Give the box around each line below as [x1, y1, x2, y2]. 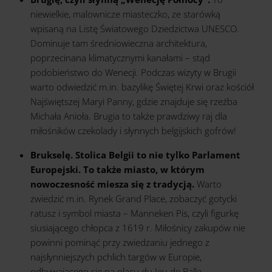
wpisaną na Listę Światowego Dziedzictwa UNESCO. [30, 22, 239, 35]
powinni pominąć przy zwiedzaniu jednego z [30, 236, 209, 248]
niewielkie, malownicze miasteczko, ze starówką [30, 8, 220, 20]
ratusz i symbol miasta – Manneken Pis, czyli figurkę [30, 207, 239, 219]
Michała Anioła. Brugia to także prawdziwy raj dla [30, 110, 227, 122]
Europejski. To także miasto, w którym [30, 163, 205, 175]
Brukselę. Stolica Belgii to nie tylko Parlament [30, 149, 240, 161]
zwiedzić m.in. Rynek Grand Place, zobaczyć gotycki [30, 192, 237, 205]
